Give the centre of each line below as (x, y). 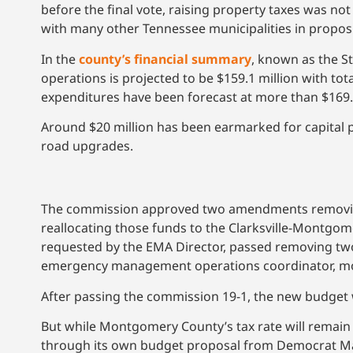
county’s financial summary (165, 59)
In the (60, 59)
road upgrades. (89, 146)
